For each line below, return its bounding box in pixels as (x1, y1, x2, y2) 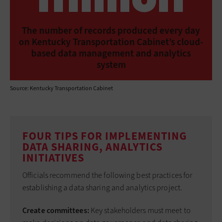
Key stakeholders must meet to (90, 205, 191, 216)
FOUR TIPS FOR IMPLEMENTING (22, 128, 187, 143)
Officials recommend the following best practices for (22, 170, 193, 181)
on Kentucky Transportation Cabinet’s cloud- (19, 35, 203, 48)
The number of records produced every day (22, 24, 200, 37)
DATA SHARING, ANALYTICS (22, 139, 163, 154)
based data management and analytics (31, 47, 191, 59)
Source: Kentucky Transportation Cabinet (10, 84, 113, 92)
